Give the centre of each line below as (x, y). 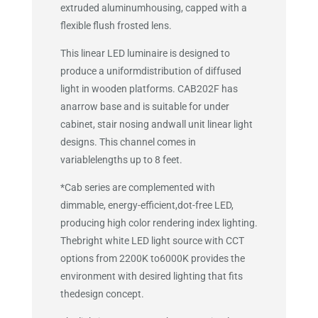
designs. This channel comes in (128, 142)
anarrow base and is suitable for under (144, 107)
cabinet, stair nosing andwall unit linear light (156, 125)
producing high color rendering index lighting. (159, 223)
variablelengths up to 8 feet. (121, 160)
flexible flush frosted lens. (116, 26)
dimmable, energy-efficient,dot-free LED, (147, 205)
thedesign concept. (102, 294)
